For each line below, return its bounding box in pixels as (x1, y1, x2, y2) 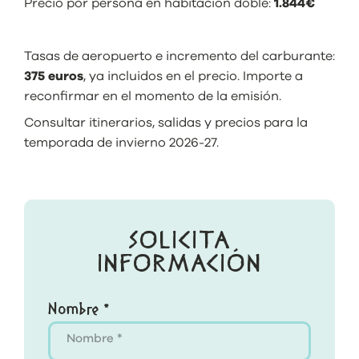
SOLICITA (127, 225, 232, 260)
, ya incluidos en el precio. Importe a (83, 69, 303, 83)
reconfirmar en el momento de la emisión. (24, 89, 281, 103)
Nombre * (48, 298, 110, 321)
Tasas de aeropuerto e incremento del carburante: (24, 49, 335, 63)
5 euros (38, 69, 83, 83)
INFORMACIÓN (97, 248, 262, 283)
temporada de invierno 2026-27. (24, 135, 219, 149)
